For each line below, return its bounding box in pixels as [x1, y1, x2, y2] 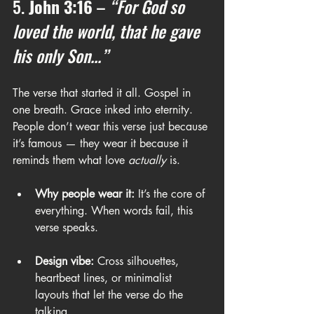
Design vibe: [35, 254, 94, 268]
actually [128, 153, 166, 168]
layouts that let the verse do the [35, 287, 186, 302]
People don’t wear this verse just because [13, 119, 211, 134]
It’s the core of [135, 186, 208, 201]
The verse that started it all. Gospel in [13, 86, 194, 100]
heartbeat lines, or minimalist [35, 271, 175, 285]
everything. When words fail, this [35, 203, 196, 218]
